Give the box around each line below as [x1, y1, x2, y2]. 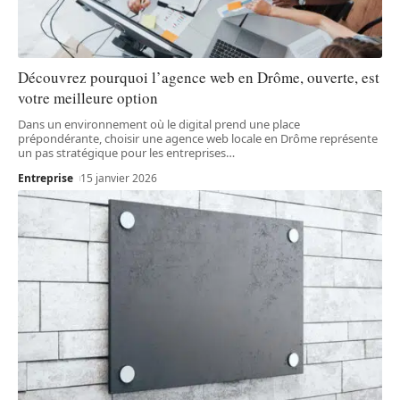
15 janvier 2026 [80, 171, 158, 187]
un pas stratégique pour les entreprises [18, 145, 226, 162]
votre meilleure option [18, 87, 158, 109]
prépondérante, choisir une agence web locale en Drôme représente [18, 130, 378, 147]
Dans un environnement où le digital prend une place [18, 116, 300, 133]
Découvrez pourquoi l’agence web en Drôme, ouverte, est [18, 67, 379, 88]
